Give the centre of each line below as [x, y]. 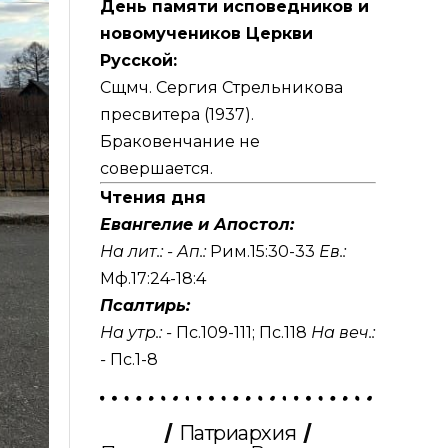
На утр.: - [137, 332]
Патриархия [237, 432]
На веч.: [340, 332]
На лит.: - [138, 251]
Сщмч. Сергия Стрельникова [221, 87]
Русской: [138, 60]
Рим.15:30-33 [262, 251]
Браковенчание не [179, 141]
